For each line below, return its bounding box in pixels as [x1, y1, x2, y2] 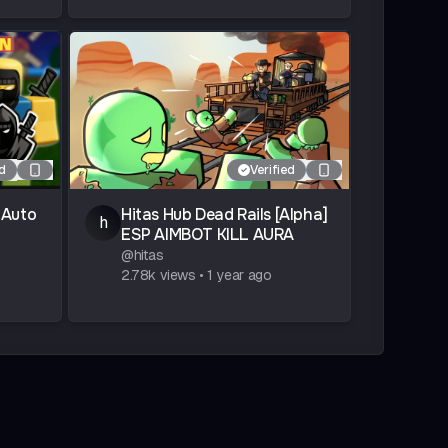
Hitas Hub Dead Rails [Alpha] [121, 204, 328, 226]
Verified [250, 162, 295, 179]
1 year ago [207, 267, 272, 284]
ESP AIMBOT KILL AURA [121, 224, 295, 246]
